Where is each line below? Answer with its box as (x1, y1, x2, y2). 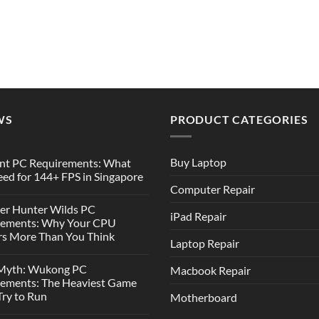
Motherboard (170, 291, 237, 305)
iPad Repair (170, 209, 226, 224)
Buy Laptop (170, 155, 226, 169)
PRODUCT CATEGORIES (170, 112, 308, 126)
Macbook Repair (170, 263, 251, 278)
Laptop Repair (170, 236, 239, 251)
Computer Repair (170, 182, 255, 197)
